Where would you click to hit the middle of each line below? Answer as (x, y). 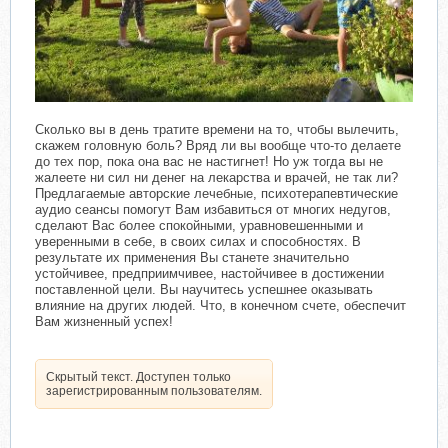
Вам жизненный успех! (104, 321)
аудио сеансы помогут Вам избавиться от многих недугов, (213, 209)
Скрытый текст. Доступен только (138, 376)
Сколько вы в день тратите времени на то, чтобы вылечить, (217, 129)
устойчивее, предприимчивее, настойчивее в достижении (209, 273)
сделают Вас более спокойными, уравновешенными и (199, 225)
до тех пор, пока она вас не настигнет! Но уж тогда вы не (209, 161)
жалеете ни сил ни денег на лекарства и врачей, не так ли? (216, 177)
